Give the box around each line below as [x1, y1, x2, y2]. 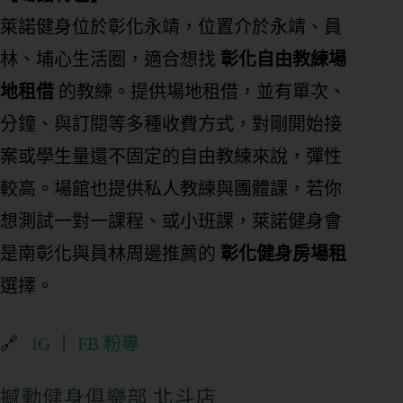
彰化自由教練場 [220, 49, 346, 70]
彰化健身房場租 [220, 244, 346, 264]
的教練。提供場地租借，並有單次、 [54, 82, 346, 103]
